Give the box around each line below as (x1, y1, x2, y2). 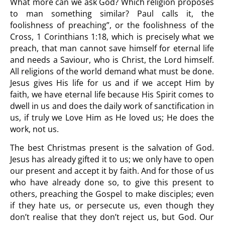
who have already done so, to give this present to (10, 177, 214, 188)
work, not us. (10, 124, 59, 135)
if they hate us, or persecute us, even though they (10, 200, 214, 211)
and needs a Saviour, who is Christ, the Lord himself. (10, 54, 214, 65)
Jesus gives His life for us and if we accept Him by (10, 77, 214, 88)
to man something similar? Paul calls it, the (10, 8, 214, 19)
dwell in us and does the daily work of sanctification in (10, 100, 214, 111)
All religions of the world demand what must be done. (10, 66, 214, 77)
